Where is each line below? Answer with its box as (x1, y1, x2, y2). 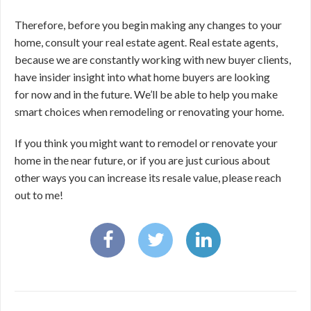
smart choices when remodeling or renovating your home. (15, 105, 284, 118)
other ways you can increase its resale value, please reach (15, 171, 281, 184)
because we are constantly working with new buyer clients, (15, 53, 291, 66)
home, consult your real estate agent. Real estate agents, (15, 35, 278, 49)
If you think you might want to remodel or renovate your (15, 136, 278, 149)
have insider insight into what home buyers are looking (15, 70, 270, 83)
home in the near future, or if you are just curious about (15, 153, 270, 167)
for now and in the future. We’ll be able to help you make (15, 87, 278, 101)
